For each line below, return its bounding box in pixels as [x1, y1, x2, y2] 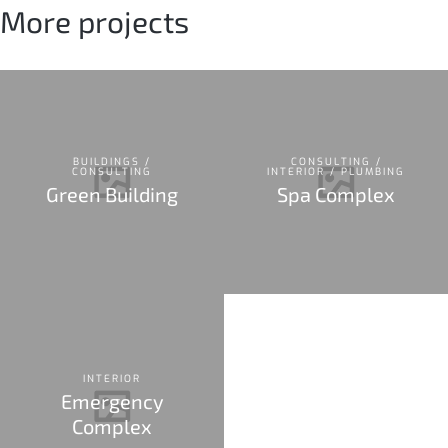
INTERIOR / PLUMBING [267, 165, 405, 179]
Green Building [46, 182, 178, 207]
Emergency [60, 388, 164, 413]
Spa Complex [277, 182, 395, 207]
